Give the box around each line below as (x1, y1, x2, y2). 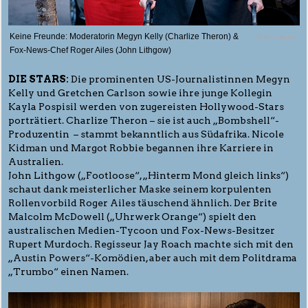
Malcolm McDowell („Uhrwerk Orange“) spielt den (8, 211, 256, 223)
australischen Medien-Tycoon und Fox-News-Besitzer (8, 225, 275, 236)
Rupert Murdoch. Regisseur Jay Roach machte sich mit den (8, 239, 294, 250)
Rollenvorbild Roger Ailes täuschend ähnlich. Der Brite (8, 197, 277, 209)
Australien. (8, 156, 63, 168)
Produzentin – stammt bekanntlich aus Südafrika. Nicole (8, 129, 284, 140)
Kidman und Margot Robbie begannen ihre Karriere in (8, 142, 274, 154)
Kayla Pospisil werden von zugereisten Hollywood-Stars (8, 101, 284, 113)
